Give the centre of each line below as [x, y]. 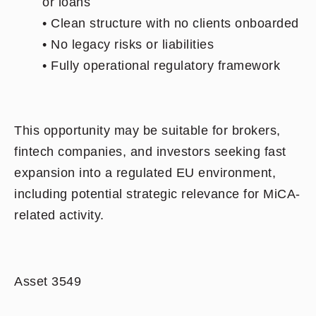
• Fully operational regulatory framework [161, 66]
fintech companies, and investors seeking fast [150, 152]
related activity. [59, 215]
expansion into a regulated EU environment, [145, 173]
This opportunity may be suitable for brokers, [147, 130]
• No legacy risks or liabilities [128, 44]
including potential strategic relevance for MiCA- [157, 194]
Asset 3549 [48, 281]
